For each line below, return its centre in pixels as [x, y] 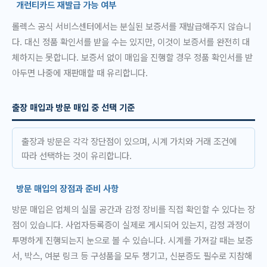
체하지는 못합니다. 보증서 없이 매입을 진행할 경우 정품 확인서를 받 [132, 57]
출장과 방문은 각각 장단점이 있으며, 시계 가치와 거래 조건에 [129, 141]
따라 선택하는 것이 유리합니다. [76, 155]
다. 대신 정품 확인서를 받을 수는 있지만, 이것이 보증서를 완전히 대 [131, 41]
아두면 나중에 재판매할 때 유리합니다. [80, 72]
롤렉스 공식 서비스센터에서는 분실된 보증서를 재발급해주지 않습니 [131, 26]
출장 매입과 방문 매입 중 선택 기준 [73, 107]
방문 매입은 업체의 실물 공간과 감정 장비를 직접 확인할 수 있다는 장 [133, 209]
